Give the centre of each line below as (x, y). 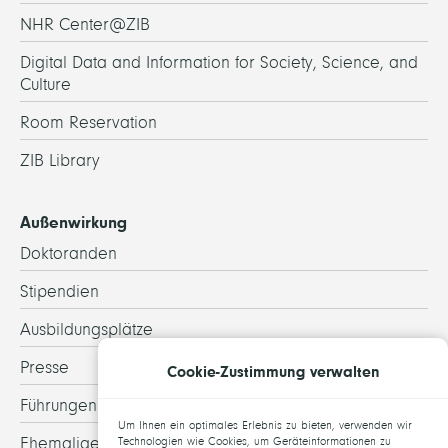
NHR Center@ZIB (85, 24)
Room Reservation (88, 122)
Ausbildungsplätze (86, 329)
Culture (45, 84)
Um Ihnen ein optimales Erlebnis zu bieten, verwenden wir (265, 426)
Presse (44, 367)
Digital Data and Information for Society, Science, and (219, 62)
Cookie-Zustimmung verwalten (273, 371)
